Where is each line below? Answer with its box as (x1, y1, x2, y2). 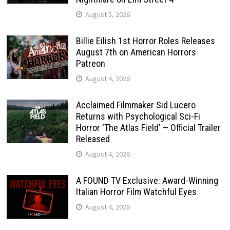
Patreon (75, 58, 105, 69)
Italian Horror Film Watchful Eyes (75, 186, 197, 198)
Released (75, 133, 110, 145)
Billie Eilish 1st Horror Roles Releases (75, 35, 215, 47)
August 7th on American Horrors (75, 47, 196, 58)
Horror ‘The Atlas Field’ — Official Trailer (75, 122, 221, 133)
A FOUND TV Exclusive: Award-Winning (75, 175, 218, 186)
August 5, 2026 (85, 10, 130, 20)
